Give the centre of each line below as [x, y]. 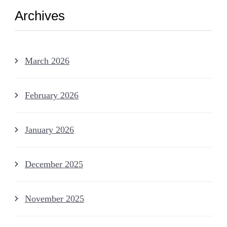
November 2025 [54, 199]
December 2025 [54, 164]
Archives [40, 16]
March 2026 [47, 61]
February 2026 [52, 96]
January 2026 [49, 130]
